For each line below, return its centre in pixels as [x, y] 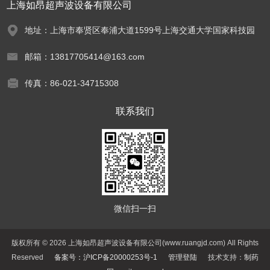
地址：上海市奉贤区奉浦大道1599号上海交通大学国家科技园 [140, 30]
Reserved [33, 258]
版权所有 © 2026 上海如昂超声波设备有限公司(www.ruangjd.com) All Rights [135, 243]
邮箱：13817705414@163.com [85, 57]
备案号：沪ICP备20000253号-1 [106, 258]
